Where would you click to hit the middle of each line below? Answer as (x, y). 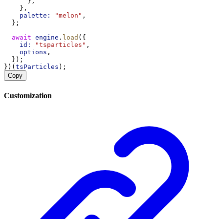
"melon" (68, 16)
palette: (35, 16)
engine (47, 38)
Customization (28, 95)
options (33, 52)
